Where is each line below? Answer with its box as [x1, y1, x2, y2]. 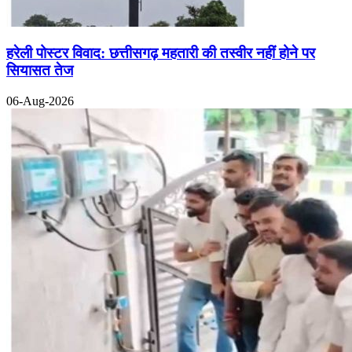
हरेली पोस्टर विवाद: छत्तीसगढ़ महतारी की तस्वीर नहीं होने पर [6, 44, 315, 61]
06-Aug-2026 [6, 93, 74, 108]
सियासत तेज [6, 61, 73, 79]
